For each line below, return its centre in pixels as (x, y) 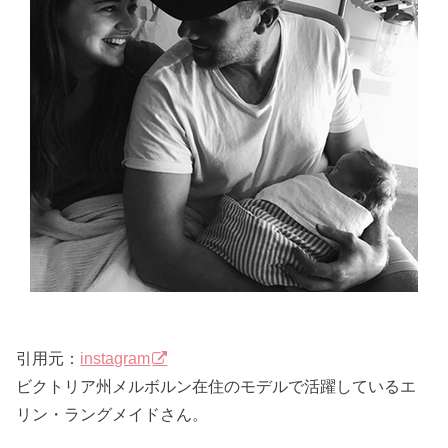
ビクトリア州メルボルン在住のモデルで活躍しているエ (216, 386)
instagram (115, 358)
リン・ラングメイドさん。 (112, 414)
